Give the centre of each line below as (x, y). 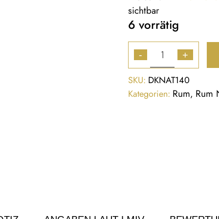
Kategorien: (149, 94)
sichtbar (144, 10)
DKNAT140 (169, 80)
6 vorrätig (154, 24)
